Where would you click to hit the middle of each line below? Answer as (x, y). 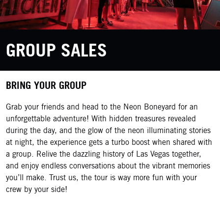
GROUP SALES (56, 50)
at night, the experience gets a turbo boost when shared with (109, 142)
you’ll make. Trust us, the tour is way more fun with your (101, 178)
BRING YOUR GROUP (46, 85)
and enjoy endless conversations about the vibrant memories (108, 166)
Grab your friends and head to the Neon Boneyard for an (102, 107)
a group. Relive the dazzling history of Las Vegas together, (104, 154)
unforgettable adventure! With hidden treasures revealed (101, 119)
